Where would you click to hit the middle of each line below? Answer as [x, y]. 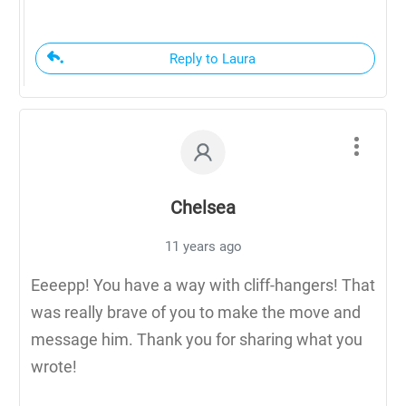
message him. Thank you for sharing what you [197, 339]
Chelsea [203, 207]
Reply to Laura [212, 58]
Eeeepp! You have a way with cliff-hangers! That [203, 285]
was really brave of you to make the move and [196, 312]
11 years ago [203, 246]
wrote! [54, 366]
